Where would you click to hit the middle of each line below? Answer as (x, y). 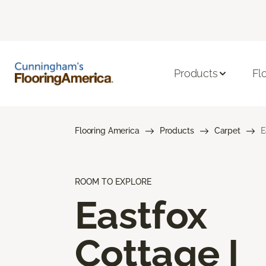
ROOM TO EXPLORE (113, 181)
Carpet (227, 130)
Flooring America (107, 130)
